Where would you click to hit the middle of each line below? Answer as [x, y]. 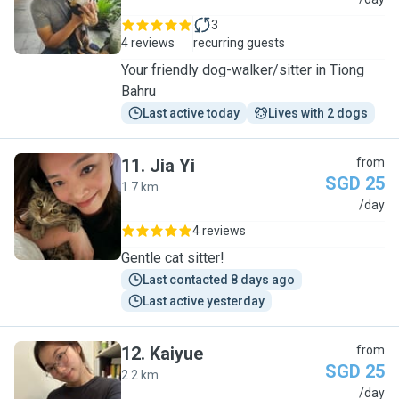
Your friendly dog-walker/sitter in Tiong [243, 70]
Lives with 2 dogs [318, 113]
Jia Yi [172, 166]
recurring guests [239, 43]
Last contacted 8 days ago [219, 280]
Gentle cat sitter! [173, 258]
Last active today [191, 113]
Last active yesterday [204, 301]
